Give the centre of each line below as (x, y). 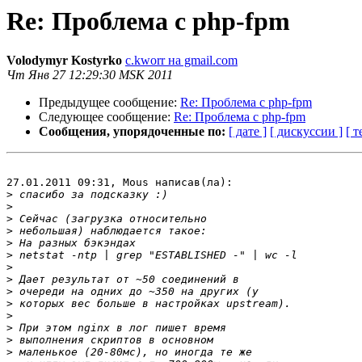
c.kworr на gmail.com (181, 61)
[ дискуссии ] (306, 132)
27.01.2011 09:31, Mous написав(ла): (120, 183)
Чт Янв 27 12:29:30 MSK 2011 (90, 75)
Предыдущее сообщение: (109, 103)
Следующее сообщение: (106, 117)
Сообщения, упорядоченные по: (132, 132)
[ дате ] (248, 132)
